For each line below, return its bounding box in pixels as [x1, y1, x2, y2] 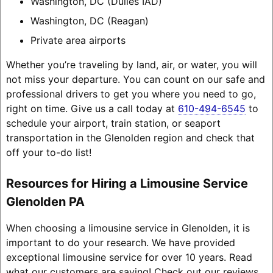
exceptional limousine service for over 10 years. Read [5, 250, 252, 263]
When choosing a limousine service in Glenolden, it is [5, 221, 250, 234]
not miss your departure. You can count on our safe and [5, 73, 265, 85]
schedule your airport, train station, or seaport [5, 116, 221, 129]
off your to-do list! [5, 146, 91, 158]
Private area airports [30, 34, 126, 46]
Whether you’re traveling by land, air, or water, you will [5, 58, 257, 71]
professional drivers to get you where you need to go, [5, 87, 256, 100]
